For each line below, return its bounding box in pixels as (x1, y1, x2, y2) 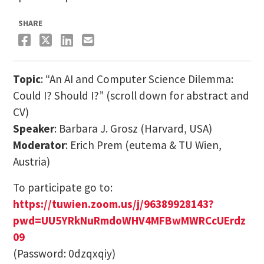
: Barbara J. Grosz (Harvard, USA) (54, 121, 212, 136)
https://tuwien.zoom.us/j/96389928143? (12, 196, 214, 211)
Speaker (12, 121, 54, 136)
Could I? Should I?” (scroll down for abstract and (12, 88, 249, 103)
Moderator (12, 137, 65, 152)
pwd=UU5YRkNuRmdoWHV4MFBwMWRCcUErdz (12, 213, 246, 227)
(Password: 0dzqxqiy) (12, 246, 115, 260)
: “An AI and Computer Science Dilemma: (40, 71, 233, 86)
